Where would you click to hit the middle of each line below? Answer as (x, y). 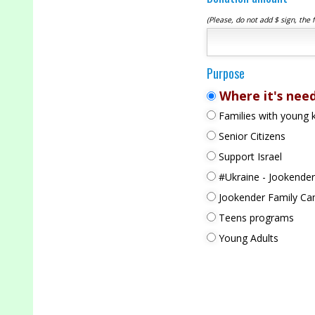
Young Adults (247, 238)
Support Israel (249, 157)
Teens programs (255, 218)
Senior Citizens (250, 136)
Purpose (225, 73)
